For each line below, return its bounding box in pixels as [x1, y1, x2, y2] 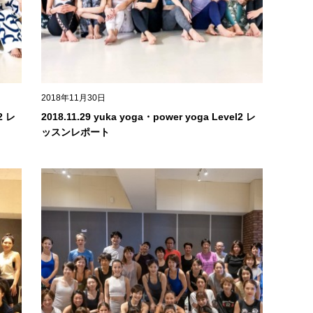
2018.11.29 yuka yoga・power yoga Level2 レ [41, 110, 256, 122]
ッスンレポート [41, 126, 110, 138]
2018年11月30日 [41, 92, 105, 103]
